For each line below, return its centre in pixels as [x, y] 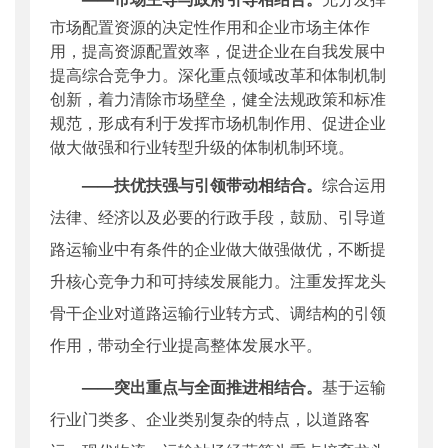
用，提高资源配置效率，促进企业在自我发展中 [218, 51]
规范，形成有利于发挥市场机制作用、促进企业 [218, 123]
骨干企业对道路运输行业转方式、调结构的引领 [218, 313]
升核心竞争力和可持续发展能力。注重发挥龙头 [218, 281]
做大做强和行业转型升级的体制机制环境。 [202, 147]
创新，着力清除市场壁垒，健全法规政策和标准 [218, 99]
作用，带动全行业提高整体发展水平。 [186, 345]
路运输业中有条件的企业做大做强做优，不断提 [218, 249]
